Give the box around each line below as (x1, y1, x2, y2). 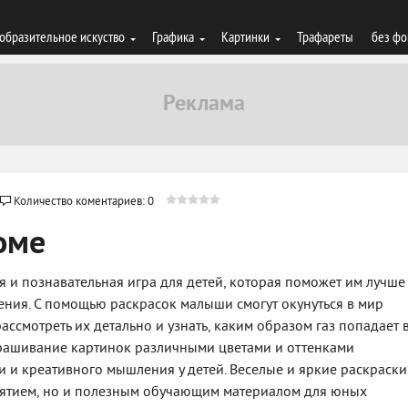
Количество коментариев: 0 (14, 195, 154, 209)
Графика (152, 27, 194, 46)
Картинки (221, 27, 270, 46)
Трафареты (297, 27, 353, 46)
